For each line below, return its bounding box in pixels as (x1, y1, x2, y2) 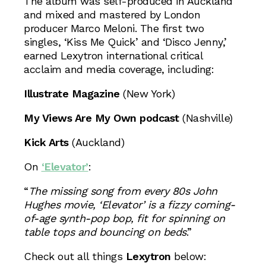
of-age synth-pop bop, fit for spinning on (24, 212, 225, 224)
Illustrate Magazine (24, 87, 120, 100)
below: (170, 250, 206, 262)
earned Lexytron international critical (24, 49, 202, 62)
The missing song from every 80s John (28, 185, 217, 197)
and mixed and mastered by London (24, 8, 200, 21)
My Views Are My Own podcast (24, 112, 179, 124)
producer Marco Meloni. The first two (24, 22, 204, 34)
